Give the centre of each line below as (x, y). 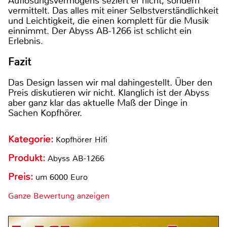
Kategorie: (32, 140)
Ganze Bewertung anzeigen (59, 196)
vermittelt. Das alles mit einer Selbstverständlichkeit (113, 11)
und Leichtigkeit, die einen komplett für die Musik (108, 21)
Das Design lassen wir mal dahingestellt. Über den (110, 83)
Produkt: (28, 158)
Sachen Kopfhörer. (45, 113)
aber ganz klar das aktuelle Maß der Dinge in (98, 103)
